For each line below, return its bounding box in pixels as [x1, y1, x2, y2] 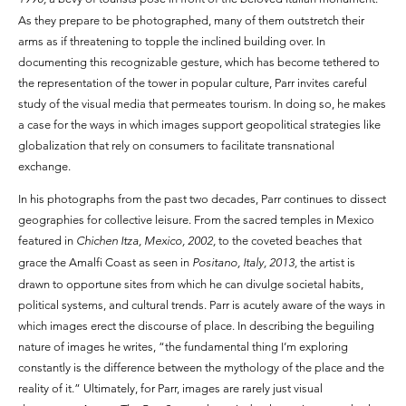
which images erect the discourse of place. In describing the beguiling [18, 319, 374, 333]
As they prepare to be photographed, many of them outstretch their [18, 14, 364, 27]
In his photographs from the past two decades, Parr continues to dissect [18, 192, 386, 206]
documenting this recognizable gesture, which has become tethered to [18, 55, 380, 69]
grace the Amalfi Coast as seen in [18, 256, 189, 269]
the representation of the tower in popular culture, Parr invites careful [18, 76, 367, 90]
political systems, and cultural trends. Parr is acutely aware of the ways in [18, 298, 385, 312]
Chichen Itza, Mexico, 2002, [76, 234, 218, 248]
